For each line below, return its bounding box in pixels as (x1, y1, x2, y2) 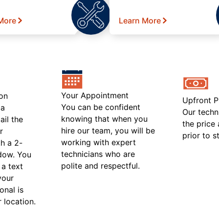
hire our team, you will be (61, 125, 155, 135)
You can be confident (61, 102, 141, 112)
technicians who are (61, 149, 135, 159)
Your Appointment (61, 90, 129, 100)
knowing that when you (61, 113, 148, 124)
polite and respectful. (61, 160, 140, 171)
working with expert (61, 137, 136, 147)
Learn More (119, 15, 161, 25)
